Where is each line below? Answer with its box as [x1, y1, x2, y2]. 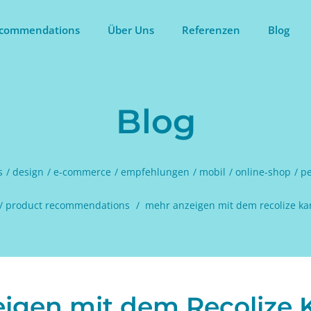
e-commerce [53, 165, 111, 178]
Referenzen [182, 22, 240, 37]
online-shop [235, 165, 291, 178]
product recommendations [5, 199, 130, 212]
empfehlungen [120, 165, 190, 178]
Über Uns [108, 22, 154, 37]
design [12, 165, 44, 178]
